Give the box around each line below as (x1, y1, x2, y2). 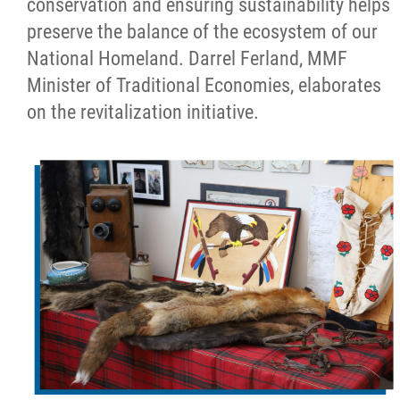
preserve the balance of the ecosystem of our (27, 21, 378, 43)
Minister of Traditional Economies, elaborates (27, 74, 381, 96)
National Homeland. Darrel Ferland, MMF (27, 47, 347, 70)
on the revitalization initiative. (27, 101, 259, 123)
